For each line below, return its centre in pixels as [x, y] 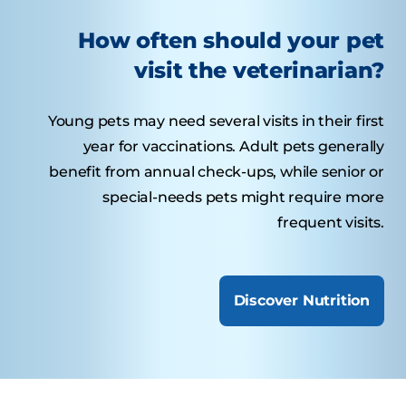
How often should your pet [231, 40]
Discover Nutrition [301, 300]
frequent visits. [331, 222]
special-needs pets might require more [243, 197]
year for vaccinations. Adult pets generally [233, 146]
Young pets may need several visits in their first [216, 121]
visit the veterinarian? [259, 70]
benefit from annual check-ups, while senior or [217, 171]
